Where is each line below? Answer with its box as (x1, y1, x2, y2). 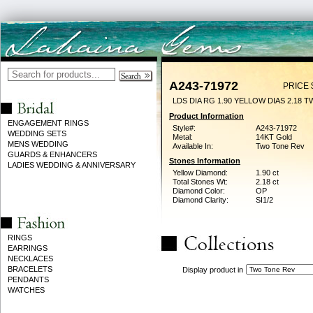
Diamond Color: (173, 187, 225, 195)
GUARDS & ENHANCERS (8, 150, 97, 159)
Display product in (182, 265, 243, 274)
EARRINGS (8, 244, 48, 252)
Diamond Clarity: (173, 196, 228, 204)
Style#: (173, 124, 196, 132)
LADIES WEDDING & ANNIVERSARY (8, 161, 136, 169)
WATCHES (8, 286, 45, 294)
